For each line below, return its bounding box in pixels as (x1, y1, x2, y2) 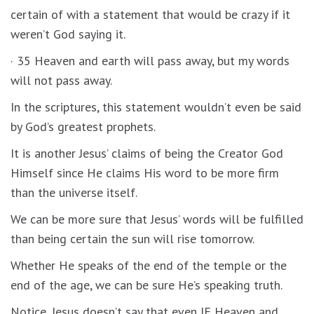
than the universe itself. (11, 184, 137, 200)
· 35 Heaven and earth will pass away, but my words (11, 52, 289, 69)
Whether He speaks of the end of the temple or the (11, 257, 287, 273)
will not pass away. (11, 71, 112, 88)
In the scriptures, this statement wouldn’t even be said (11, 98, 301, 115)
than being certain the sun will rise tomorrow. (11, 230, 254, 247)
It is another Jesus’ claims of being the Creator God (11, 144, 283, 161)
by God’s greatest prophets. (11, 118, 156, 135)
